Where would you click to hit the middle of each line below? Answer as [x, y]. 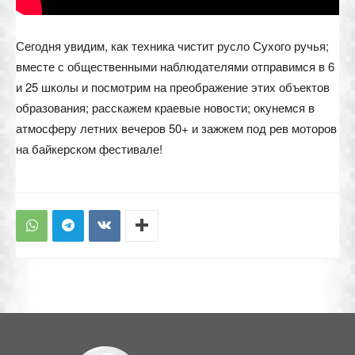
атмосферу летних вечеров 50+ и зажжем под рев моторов [176, 128]
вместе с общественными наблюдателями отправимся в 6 [175, 66]
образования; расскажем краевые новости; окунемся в [165, 107]
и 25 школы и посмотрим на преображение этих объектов [173, 86]
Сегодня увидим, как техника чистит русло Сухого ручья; [172, 45]
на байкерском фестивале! [89, 148]
